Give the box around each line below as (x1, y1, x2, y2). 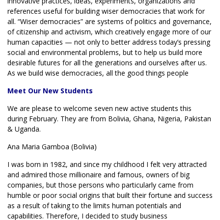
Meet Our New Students (7, 86, 93, 95)
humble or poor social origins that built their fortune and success (7, 191, 213, 200)
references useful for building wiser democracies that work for (7, 6, 205, 16)
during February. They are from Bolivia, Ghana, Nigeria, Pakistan (7, 114, 211, 123)
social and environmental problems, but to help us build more (7, 48, 202, 57)
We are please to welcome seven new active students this (7, 104, 192, 113)
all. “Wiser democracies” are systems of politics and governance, (7, 17, 212, 26)
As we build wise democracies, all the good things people (7, 68, 189, 78)
